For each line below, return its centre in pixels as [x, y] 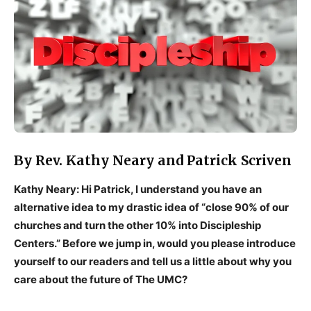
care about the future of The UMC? [101, 279]
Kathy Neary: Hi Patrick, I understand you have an [138, 189]
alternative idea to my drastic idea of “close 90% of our [151, 207]
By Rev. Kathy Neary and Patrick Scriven [153, 160]
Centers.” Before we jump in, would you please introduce [155, 243]
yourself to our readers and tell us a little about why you [153, 261]
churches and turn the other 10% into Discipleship [137, 225]
